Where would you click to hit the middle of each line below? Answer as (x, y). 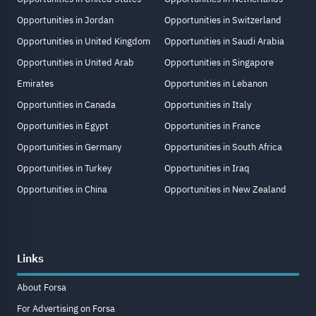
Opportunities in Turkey (64, 168)
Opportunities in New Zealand (225, 189)
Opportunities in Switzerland (223, 20)
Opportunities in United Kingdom (84, 41)
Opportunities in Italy (208, 104)
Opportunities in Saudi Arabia (224, 41)
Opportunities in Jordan (65, 20)
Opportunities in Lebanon (216, 83)
